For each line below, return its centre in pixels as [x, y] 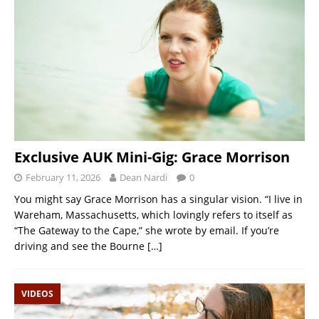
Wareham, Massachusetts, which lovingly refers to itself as [153, 214]
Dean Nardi [143, 177]
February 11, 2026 [63, 177]
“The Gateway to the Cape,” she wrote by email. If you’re [147, 230]
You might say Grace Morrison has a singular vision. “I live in [158, 199]
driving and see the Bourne [81, 246]
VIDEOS [37, 293]
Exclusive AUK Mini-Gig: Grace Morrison [152, 157]
